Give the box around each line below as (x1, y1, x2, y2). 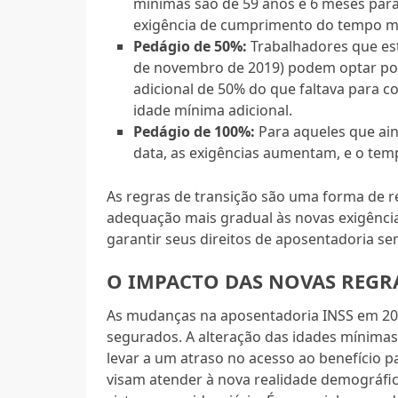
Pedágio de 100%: (133, 121, 256, 141)
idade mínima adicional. (133, 99, 293, 120)
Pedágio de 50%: (133, 36, 248, 56)
